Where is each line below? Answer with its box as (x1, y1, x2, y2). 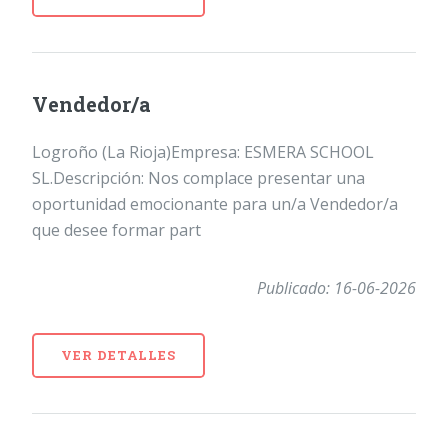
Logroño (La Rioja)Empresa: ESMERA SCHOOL (32, 140, 374, 163)
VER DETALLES (60, 346, 177, 363)
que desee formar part (32, 218, 201, 241)
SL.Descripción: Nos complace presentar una (32, 166, 365, 189)
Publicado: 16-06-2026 (257, 276, 416, 299)
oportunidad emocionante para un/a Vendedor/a (32, 192, 398, 215)
